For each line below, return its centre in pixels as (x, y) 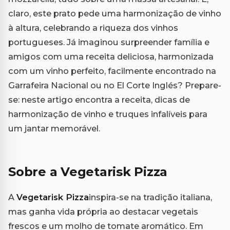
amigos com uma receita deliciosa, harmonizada (111, 57)
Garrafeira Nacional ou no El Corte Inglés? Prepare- (115, 85)
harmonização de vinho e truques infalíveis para (108, 114)
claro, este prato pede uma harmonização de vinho (115, 14)
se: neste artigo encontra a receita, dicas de (99, 100)
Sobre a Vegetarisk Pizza (88, 172)
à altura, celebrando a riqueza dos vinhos (93, 28)
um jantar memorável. (54, 129)
